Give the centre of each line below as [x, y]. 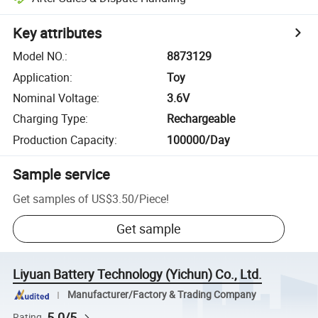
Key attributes [57, 33]
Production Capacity [64, 139]
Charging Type [49, 119]
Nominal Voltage [55, 98]
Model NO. [39, 56]
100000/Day [199, 139]
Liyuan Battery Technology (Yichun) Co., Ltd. [138, 274]
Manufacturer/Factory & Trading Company [161, 295]
